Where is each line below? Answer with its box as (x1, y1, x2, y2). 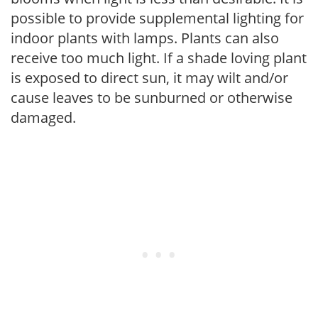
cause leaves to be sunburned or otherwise (11, 87, 292, 107)
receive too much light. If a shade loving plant (11, 48, 307, 67)
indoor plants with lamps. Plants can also (11, 28, 279, 48)
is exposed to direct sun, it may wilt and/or (11, 67, 288, 87)
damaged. (11, 107, 76, 127)
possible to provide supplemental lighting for (11, 8, 304, 28)
